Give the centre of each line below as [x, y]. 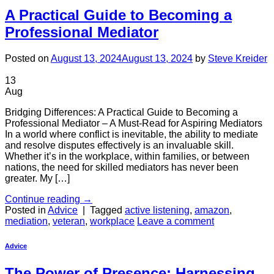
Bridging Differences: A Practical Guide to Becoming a [121, 113]
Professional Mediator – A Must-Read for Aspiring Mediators [134, 124]
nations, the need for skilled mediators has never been [122, 168]
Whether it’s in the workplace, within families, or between [127, 157]
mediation [26, 221]
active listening [157, 210]
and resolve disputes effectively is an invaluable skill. [119, 146]
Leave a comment [176, 221]
